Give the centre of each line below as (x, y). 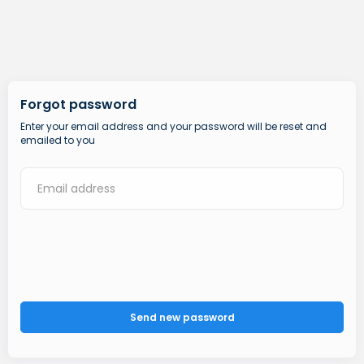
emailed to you (58, 140)
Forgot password (78, 104)
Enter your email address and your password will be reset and (173, 126)
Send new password (182, 317)
